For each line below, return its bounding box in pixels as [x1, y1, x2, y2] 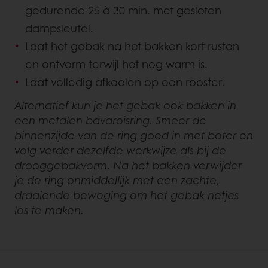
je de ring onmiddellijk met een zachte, [14, 172, 220, 188]
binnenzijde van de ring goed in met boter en [14, 127, 253, 143]
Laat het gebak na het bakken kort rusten [25, 38, 239, 54]
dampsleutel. [25, 20, 93, 36]
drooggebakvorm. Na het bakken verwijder [14, 157, 242, 173]
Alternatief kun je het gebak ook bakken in [14, 97, 236, 113]
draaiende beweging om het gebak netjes [14, 187, 239, 203]
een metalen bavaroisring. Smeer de [14, 112, 206, 128]
